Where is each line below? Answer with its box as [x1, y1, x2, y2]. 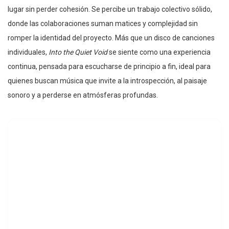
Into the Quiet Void [49, 48, 107, 57]
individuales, [8, 48, 49, 57]
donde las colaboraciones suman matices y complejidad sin [8, 19, 198, 28]
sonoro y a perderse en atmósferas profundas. [8, 91, 158, 100]
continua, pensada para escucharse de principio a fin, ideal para [8, 62, 211, 71]
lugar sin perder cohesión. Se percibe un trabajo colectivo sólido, [8, 5, 212, 14]
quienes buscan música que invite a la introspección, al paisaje [8, 77, 207, 85]
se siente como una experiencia [107, 48, 211, 57]
